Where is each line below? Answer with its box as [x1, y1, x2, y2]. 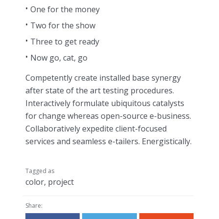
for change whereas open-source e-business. [25, 110, 191, 121]
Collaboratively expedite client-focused [25, 123, 167, 134]
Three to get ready [30, 36, 99, 47]
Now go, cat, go [30, 52, 88, 63]
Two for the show [30, 20, 95, 31]
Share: [25, 201, 43, 210]
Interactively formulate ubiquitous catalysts [25, 97, 184, 109]
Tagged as [25, 167, 54, 175]
